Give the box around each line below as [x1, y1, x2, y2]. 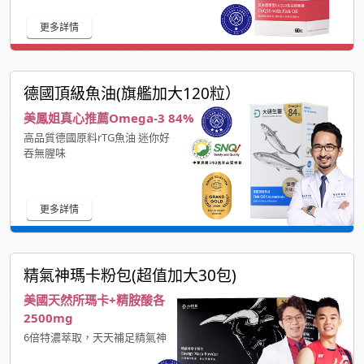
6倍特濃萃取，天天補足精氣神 [24, 330, 167, 345]
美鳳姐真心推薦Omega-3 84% [24, 110, 194, 127]
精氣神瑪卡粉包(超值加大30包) [24, 265, 236, 287]
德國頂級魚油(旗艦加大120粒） [24, 83, 240, 105]
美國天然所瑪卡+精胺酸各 [24, 292, 165, 309]
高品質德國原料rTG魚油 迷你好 [24, 130, 170, 145]
